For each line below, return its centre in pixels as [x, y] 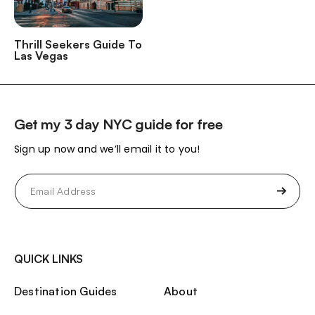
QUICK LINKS [49, 259]
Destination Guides [66, 291]
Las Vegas [41, 56]
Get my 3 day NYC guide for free [118, 124]
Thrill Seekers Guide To [78, 45]
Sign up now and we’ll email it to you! [107, 149]
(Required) [36, 194]
